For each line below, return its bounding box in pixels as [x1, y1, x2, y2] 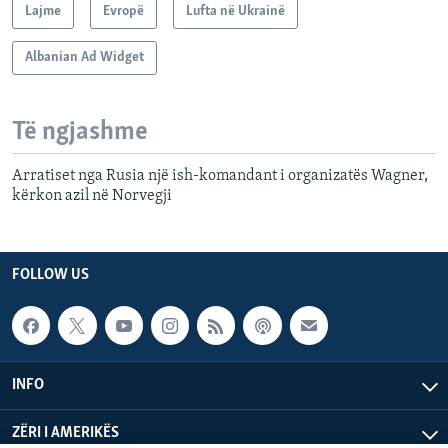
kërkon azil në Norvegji [12, 188, 172, 205]
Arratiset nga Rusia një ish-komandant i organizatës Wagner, [12, 168, 428, 185]
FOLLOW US [12, 267, 89, 284]
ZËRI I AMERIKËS [12, 424, 119, 441]
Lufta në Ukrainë [186, 3, 285, 19]
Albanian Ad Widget [25, 49, 144, 65]
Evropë [103, 3, 144, 19]
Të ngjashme [12, 118, 148, 146]
